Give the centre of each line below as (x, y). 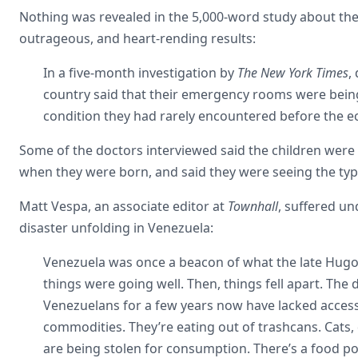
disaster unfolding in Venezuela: (116, 227)
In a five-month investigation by (140, 72)
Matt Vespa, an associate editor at (123, 206)
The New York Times (293, 72)
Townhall (253, 206)
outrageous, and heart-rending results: (137, 38)
